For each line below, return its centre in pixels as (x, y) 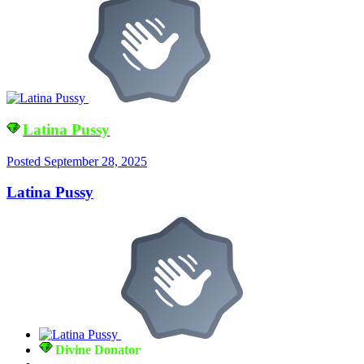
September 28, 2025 (95, 161)
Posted (25, 161)
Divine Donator (98, 349)
